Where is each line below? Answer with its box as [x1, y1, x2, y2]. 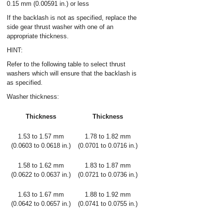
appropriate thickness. [7, 32, 69, 40]
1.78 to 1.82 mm [84, 133, 131, 140]
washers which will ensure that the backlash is [7, 70, 137, 77]
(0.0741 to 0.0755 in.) [77, 200, 138, 207]
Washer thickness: [7, 93, 59, 100]
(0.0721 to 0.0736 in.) [77, 171, 138, 178]
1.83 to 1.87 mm [84, 162, 131, 169]
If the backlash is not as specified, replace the [7, 14, 137, 21]
